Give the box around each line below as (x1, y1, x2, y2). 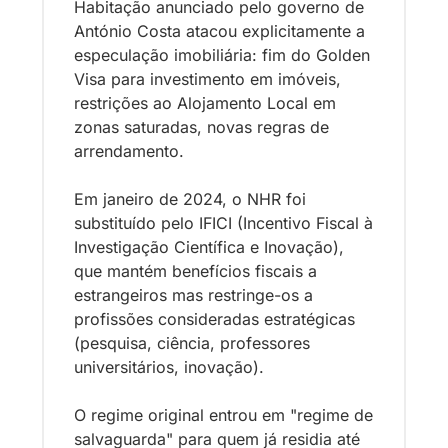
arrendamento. (74, 140, 189, 161)
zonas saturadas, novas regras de (74, 116, 329, 137)
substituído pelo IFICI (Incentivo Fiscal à (74, 212, 373, 233)
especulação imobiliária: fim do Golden (74, 44, 370, 65)
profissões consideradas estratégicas (74, 308, 355, 329)
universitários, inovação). (74, 356, 269, 377)
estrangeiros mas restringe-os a (74, 284, 313, 305)
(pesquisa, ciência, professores (74, 332, 310, 353)
